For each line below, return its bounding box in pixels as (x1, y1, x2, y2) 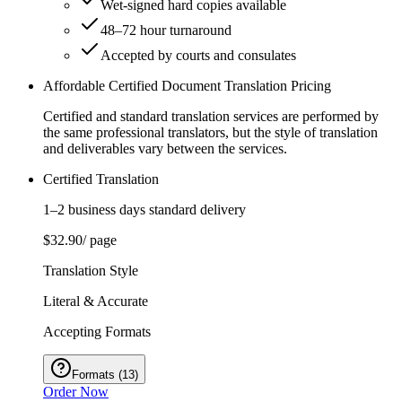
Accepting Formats (43, 324, 151, 340)
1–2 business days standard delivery (43, 202, 246, 218)
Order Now (43, 384, 109, 400)
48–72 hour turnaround (100, 22, 232, 39)
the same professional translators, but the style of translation (43, 125, 378, 141)
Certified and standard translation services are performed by (43, 109, 379, 125)
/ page (83, 232, 117, 249)
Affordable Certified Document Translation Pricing (43, 78, 331, 94)
